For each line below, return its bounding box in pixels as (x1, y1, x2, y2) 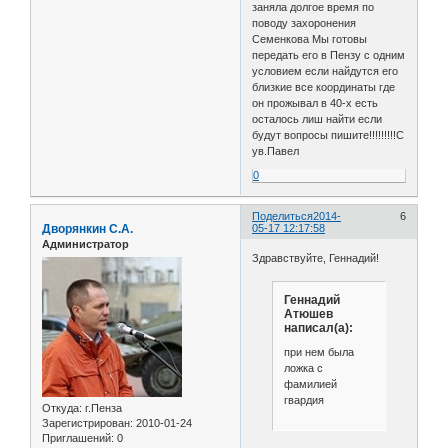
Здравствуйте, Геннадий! (252, 251, 380, 264)
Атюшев (283, 307, 333, 322)
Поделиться (252, 210, 314, 223)
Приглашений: (42, 431, 114, 444)
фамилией (283, 377, 337, 390)
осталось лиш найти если (252, 113, 383, 126)
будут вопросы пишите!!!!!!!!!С (252, 129, 405, 142)
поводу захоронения (252, 17, 357, 30)
